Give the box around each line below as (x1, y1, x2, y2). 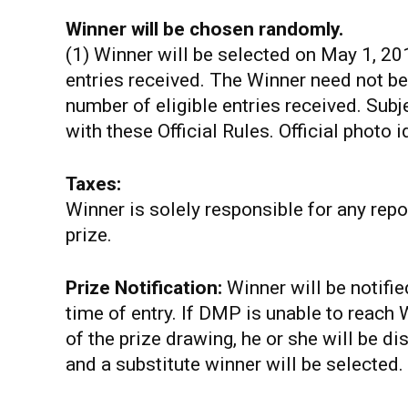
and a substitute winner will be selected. (66, 353, 403, 375)
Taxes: (66, 173, 121, 195)
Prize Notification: (66, 277, 227, 299)
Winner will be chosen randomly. (66, 18, 343, 40)
